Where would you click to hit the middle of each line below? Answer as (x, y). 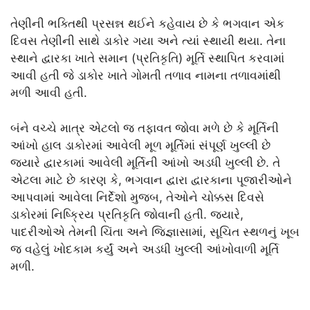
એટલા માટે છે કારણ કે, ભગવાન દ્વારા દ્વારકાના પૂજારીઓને (151, 180)
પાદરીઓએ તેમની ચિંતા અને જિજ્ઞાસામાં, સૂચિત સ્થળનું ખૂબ (155, 231)
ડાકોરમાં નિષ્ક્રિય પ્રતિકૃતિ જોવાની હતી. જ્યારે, (127, 214)
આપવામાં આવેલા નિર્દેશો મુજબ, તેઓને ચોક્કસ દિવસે (137, 197)
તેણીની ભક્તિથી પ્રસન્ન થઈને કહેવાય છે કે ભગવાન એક (147, 24)
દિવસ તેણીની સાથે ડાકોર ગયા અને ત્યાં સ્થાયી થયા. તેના (148, 41)
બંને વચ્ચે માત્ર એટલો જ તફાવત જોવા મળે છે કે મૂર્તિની (145, 128)
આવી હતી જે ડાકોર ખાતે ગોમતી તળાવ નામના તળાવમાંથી (146, 76)
